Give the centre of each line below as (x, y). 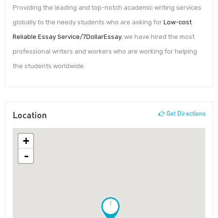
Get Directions (185, 113)
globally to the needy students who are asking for (88, 22)
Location (30, 115)
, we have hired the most (158, 37)
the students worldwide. (49, 66)
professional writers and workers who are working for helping (105, 52)
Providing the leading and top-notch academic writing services (107, 8)
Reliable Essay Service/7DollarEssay (67, 37)
